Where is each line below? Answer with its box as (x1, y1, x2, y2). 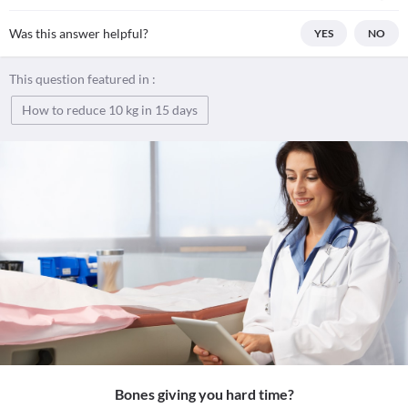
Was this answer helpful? (9, 25, 148, 41)
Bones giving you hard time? (114, 385, 294, 403)
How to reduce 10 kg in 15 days (22, 102, 198, 117)
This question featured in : (9, 71, 156, 87)
